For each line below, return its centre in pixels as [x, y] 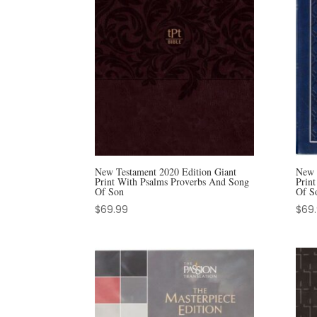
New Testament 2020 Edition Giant [166, 171]
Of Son [110, 191]
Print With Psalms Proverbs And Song [172, 181]
